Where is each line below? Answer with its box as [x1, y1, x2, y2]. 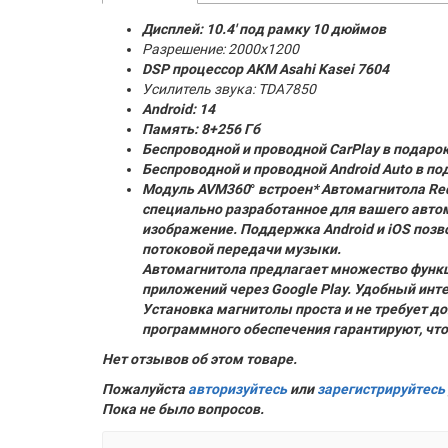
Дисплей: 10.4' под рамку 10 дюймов [142, 21, 386, 37]
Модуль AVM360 [142, 181, 250, 197]
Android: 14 [142, 101, 215, 117]
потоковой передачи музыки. [142, 241, 341, 257]
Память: [142, 121, 201, 137]
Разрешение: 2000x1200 [142, 41, 299, 57]
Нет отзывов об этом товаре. [102, 351, 297, 367]
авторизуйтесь [188, 381, 287, 397]
